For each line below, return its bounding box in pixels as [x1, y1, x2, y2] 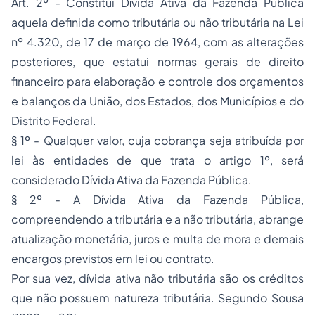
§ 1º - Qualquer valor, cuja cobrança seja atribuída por [11, 133, 304, 148]
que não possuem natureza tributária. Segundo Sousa [11, 290, 304, 305]
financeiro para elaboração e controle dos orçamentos [11, 74, 304, 89]
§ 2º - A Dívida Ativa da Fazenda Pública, [11, 192, 304, 207]
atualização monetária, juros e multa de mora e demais [11, 231, 304, 246]
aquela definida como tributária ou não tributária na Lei [11, 15, 304, 30]
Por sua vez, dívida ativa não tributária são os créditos [11, 271, 304, 285]
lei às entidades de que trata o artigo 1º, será [11, 153, 304, 167]
